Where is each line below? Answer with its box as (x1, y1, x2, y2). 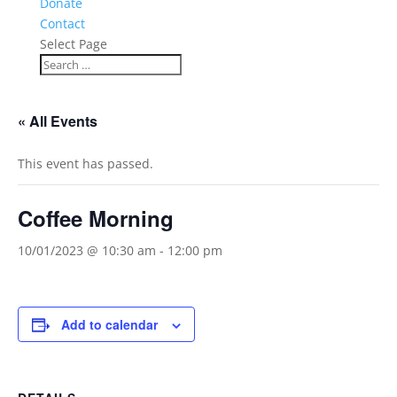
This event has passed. (18, 155, 153, 172)
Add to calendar (61, 315, 158, 333)
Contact (39, 15, 85, 32)
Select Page (39, 35, 107, 52)
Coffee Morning (18, 203, 174, 233)
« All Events (18, 111, 97, 131)
